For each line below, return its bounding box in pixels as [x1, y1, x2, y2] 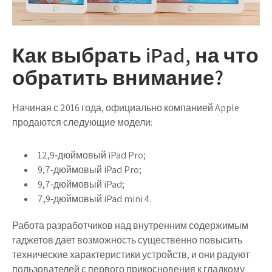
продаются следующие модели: [12, 116, 152, 129]
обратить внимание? [12, 64, 223, 92]
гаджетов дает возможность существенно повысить [12, 234, 242, 247]
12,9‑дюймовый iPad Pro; [38, 149, 146, 162]
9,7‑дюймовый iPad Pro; [38, 163, 141, 177]
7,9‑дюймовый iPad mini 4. [38, 192, 151, 206]
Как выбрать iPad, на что [12, 41, 259, 69]
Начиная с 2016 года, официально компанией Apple [12, 101, 239, 115]
